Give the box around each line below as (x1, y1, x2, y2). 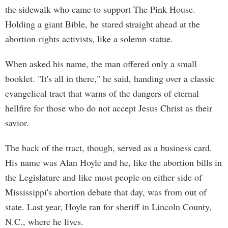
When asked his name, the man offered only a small (5, 58, 197, 70)
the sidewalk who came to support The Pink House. (5, 3, 195, 15)
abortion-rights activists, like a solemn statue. (5, 33, 173, 45)
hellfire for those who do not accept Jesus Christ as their (5, 102, 212, 114)
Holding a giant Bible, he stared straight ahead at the (5, 18, 200, 30)
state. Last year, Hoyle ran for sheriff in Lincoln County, (5, 201, 212, 213)
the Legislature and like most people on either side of (5, 171, 202, 183)
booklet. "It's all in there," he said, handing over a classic (5, 72, 215, 84)
